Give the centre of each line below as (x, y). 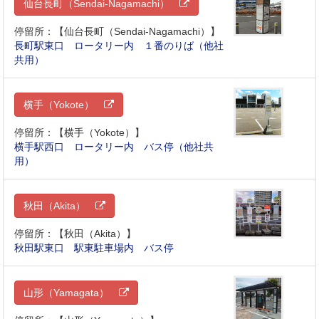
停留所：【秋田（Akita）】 (75, 234)
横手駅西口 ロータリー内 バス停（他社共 (114, 147)
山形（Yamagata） (72, 293)
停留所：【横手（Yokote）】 (80, 133)
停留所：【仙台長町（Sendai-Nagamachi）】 (117, 32)
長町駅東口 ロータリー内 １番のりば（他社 (119, 46)
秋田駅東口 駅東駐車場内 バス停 (94, 248)
